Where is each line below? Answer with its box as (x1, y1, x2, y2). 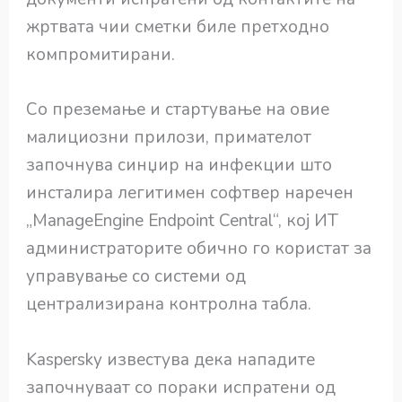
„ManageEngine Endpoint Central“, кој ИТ (26, 209, 339, 233)
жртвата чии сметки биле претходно (26, 15, 330, 39)
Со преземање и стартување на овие (26, 98, 330, 122)
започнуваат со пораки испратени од (26, 375, 336, 399)
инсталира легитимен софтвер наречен (26, 181, 354, 205)
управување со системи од (26, 265, 247, 289)
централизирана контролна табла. (26, 293, 312, 317)
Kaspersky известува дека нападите (26, 347, 316, 371)
